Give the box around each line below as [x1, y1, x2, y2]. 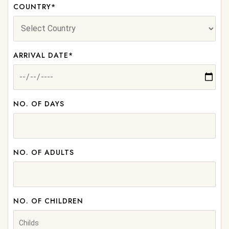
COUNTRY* [13, 1, 56, 12]
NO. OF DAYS [13, 98, 64, 109]
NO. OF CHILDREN [13, 195, 83, 206]
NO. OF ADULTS [13, 147, 74, 157]
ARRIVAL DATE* [13, 50, 73, 60]
